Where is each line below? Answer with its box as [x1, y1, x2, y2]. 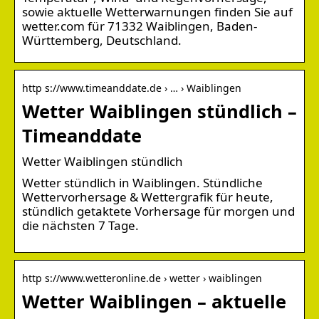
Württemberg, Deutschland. [22, 31, 182, 48]
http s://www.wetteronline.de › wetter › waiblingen [22, 271, 262, 285]
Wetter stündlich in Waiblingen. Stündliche [22, 174, 263, 191]
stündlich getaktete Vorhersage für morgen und [22, 202, 295, 219]
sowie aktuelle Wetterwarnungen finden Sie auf [22, 3, 293, 20]
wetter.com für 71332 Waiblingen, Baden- [22, 17, 257, 34]
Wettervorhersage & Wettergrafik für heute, [22, 188, 273, 205]
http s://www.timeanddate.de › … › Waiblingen [22, 80, 241, 95]
